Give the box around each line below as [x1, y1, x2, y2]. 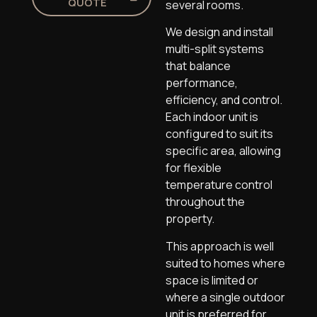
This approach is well [166, 238, 274, 254]
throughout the [166, 194, 245, 210]
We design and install [166, 24, 273, 40]
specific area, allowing [166, 143, 281, 159]
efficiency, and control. [166, 92, 282, 108]
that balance [166, 58, 231, 74]
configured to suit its [166, 126, 273, 142]
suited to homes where [166, 255, 285, 271]
